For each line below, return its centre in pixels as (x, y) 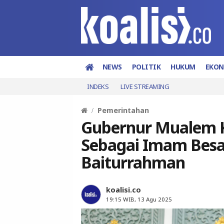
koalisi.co (123, 189)
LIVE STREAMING (145, 86)
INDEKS (98, 86)
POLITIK (146, 66)
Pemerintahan (123, 110)
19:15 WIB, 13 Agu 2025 (139, 199)
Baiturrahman (133, 162)
